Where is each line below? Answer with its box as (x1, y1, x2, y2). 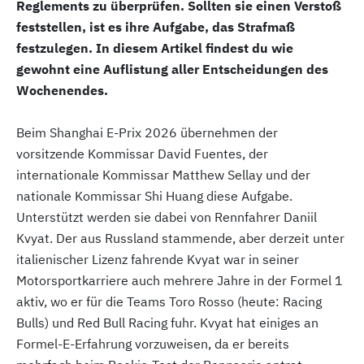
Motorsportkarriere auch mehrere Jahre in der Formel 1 (16, 272, 343, 289)
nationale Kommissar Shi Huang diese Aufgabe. (16, 188, 292, 205)
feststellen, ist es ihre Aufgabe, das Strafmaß (16, 19, 295, 36)
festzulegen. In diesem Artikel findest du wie (16, 40, 293, 57)
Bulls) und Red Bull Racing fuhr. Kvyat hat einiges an (16, 314, 318, 331)
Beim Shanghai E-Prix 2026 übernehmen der (16, 124, 278, 141)
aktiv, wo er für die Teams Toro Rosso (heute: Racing (16, 293, 322, 310)
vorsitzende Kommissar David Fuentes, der (16, 145, 268, 162)
